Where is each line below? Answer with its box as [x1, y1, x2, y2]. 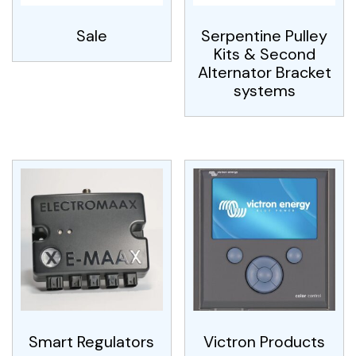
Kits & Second [213, 44, 315, 65]
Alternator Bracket [197, 62, 331, 83]
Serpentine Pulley [201, 25, 328, 47]
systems [233, 80, 296, 102]
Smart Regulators [29, 331, 155, 352]
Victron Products [203, 331, 326, 352]
